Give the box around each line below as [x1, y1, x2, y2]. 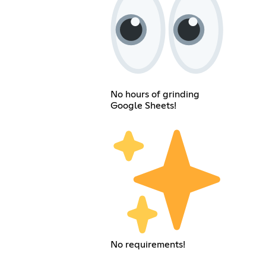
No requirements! [110, 239, 185, 249]
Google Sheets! [110, 100, 176, 110]
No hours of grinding [110, 89, 199, 99]
